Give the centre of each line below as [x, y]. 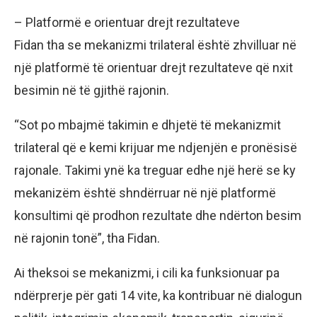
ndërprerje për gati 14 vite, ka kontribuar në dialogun [158, 295]
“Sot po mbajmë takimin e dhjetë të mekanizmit [148, 125]
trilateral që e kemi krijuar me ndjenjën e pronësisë [156, 147]
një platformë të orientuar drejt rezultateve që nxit [154, 67]
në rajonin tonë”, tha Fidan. [87, 238]
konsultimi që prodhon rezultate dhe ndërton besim [158, 215]
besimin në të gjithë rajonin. [92, 90]
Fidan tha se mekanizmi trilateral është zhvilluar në [155, 45]
